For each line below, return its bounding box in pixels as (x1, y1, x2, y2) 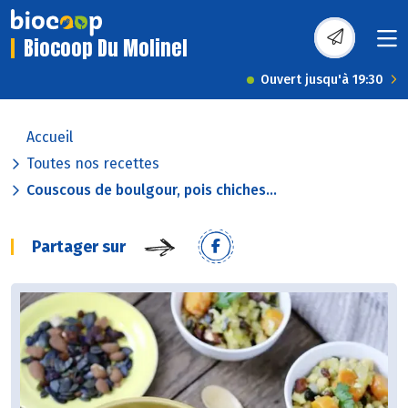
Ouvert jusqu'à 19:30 (260, 72, 383, 88)
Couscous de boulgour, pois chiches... (26, 181, 277, 199)
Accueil (26, 128, 73, 147)
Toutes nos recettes (26, 155, 159, 173)
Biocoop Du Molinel (24, 33, 188, 64)
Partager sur (32, 237, 126, 258)
